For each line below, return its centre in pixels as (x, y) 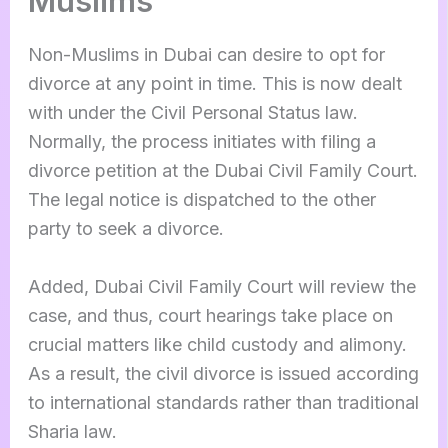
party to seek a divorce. (128, 228)
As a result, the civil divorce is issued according (223, 373)
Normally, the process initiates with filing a (201, 141)
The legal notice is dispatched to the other (201, 199)
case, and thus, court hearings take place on (210, 315)
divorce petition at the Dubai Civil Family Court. (222, 170)
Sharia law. (74, 431)
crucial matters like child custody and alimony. (217, 344)
